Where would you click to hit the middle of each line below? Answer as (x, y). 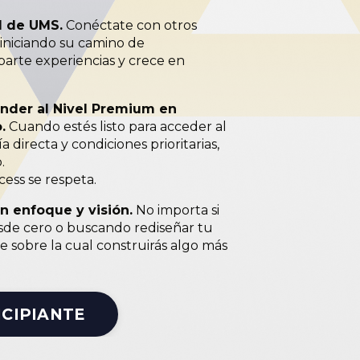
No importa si (178, 210)
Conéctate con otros (131, 25)
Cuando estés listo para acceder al (118, 126)
